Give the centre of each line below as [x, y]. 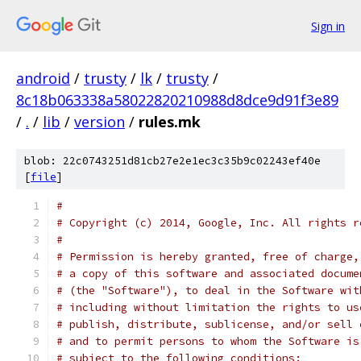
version [100, 122]
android [43, 78]
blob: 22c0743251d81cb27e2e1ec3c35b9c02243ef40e [172, 161]
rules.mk [170, 122]
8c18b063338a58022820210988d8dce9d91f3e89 [177, 100]
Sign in [328, 26]
